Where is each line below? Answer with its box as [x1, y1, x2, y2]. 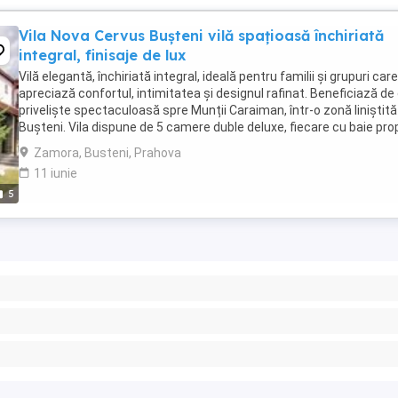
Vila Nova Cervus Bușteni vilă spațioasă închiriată [19, 27, 384, 44]
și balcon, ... [19, 137, 83, 151]
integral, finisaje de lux [19, 46, 186, 64]
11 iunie [34, 166, 77, 180]
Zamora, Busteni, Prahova [34, 146, 181, 160]
